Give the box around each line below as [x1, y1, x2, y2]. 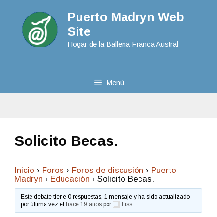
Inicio [15, 165, 34, 175]
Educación [50, 174, 90, 184]
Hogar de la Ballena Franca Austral [67, 40, 178, 48]
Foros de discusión [72, 165, 143, 175]
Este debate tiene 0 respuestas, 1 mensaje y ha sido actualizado [21, 193, 190, 200]
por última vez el [21, 201, 66, 208]
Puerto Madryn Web [67, 10, 184, 24]
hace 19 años [66, 201, 102, 208]
